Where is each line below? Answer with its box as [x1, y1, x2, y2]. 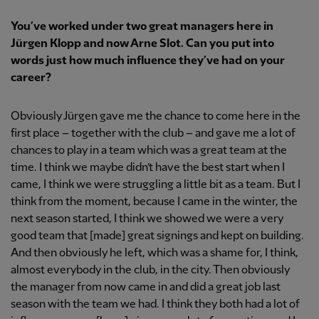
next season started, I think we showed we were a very [11, 213, 283, 226]
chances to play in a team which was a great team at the [11, 145, 287, 157]
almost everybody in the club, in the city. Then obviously [11, 264, 290, 277]
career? [11, 72, 51, 85]
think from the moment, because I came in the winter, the [11, 196, 298, 209]
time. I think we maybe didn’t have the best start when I [11, 162, 285, 174]
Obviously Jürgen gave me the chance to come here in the [11, 110, 300, 123]
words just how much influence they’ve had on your [11, 55, 285, 68]
